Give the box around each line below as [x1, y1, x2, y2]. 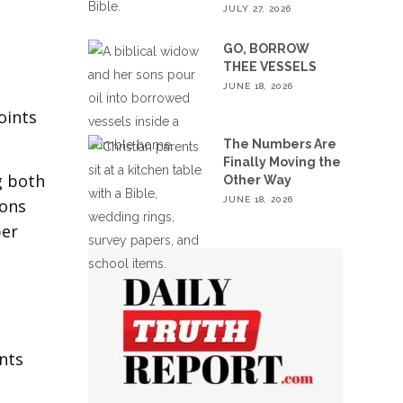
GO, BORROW [223, 40, 310, 56]
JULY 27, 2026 [223, 3, 292, 13]
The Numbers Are [223, 136, 337, 151]
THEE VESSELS [223, 58, 318, 74]
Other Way [223, 172, 292, 187]
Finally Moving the [223, 154, 342, 169]
